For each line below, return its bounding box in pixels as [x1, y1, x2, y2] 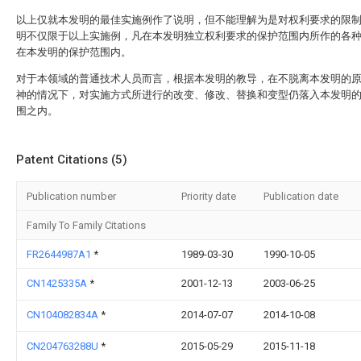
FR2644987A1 [27, 248, 93, 260]
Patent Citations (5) [16, 152, 127, 167]
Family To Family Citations [27, 219, 146, 231]
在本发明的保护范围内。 [16, 46, 131, 58]
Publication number [27, 190, 116, 202]
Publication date [263, 190, 338, 202]
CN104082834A [27, 309, 101, 321]
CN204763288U [27, 340, 101, 352]
